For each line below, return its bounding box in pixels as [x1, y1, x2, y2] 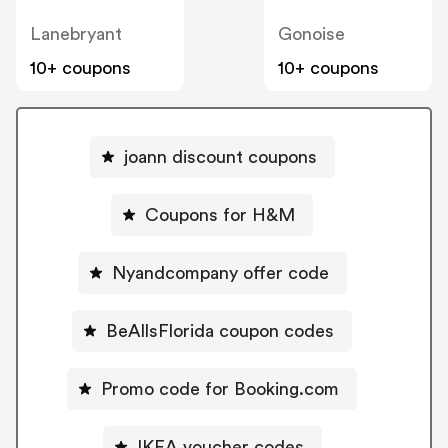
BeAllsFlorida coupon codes [106, 321, 334, 340]
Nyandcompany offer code [111, 263, 329, 282]
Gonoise [278, 25, 345, 44]
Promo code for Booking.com [101, 379, 339, 398]
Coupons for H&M [145, 205, 295, 224]
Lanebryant [30, 25, 122, 44]
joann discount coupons [123, 147, 317, 166]
